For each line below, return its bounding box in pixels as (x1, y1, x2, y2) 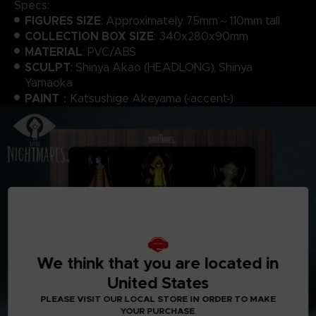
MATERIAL (24, 44, 83, 59)
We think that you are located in (37, 253, 279, 273)
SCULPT (24, 59, 71, 75)
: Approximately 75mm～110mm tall (100, 13, 280, 28)
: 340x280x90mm (153, 29, 248, 43)
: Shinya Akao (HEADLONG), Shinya (70, 60, 253, 74)
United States (107, 272, 209, 293)
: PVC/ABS (82, 44, 136, 59)
